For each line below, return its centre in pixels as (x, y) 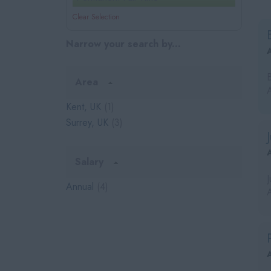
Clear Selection (96, 17)
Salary (91, 162)
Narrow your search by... (123, 44)
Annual (80, 187)
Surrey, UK (87, 122)
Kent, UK (83, 107)
